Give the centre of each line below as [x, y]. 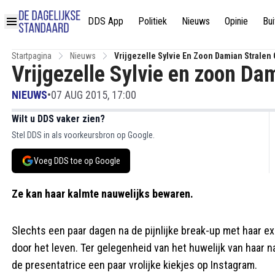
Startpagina [32, 56]
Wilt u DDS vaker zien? [58, 119]
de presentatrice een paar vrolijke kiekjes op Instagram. [134, 265]
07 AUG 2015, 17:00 [94, 95]
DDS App [106, 21]
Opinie [236, 21]
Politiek [153, 21]
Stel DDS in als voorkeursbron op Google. [83, 135]
